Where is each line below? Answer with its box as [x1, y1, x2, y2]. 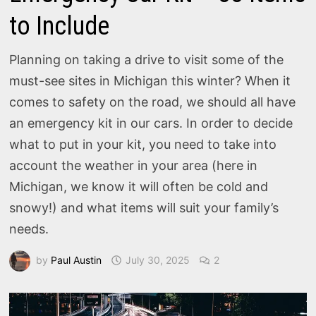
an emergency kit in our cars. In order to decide [9, 116, 293, 130]
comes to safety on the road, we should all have [9, 95, 296, 109]
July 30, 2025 [126, 253, 190, 266]
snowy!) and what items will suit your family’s [9, 200, 279, 215]
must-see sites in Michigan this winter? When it [9, 73, 291, 88]
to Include [9, 11, 110, 41]
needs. [9, 221, 49, 236]
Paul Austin [51, 253, 102, 266]
